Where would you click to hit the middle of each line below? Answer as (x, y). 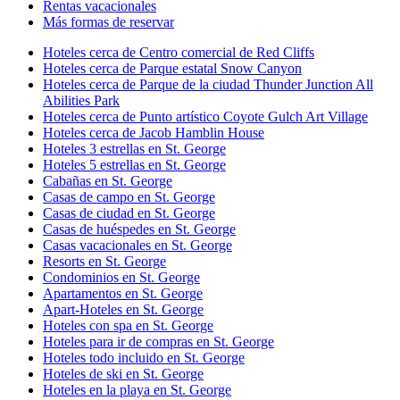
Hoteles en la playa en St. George (137, 390)
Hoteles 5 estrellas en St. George (134, 165)
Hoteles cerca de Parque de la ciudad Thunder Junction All (208, 85)
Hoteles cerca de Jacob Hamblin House (154, 133)
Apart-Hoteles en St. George (123, 310)
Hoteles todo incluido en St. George (144, 358)
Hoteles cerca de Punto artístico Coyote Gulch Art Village (205, 117)
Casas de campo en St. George (129, 197)
